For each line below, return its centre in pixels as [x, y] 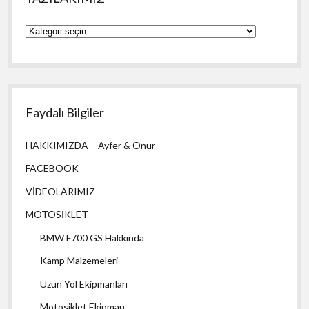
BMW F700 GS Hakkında [92, 237]
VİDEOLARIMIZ [61, 191]
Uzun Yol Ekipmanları [84, 283]
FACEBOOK [52, 168]
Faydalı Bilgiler [65, 112]
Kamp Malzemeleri [79, 261]
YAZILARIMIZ [56, 30]
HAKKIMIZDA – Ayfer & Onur [91, 145]
